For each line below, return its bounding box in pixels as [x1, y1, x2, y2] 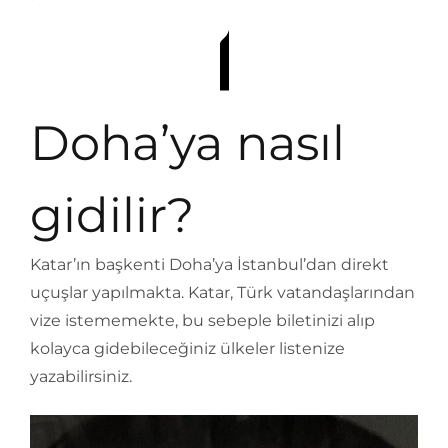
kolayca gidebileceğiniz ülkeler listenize [30, 339, 345, 358]
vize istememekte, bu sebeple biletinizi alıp [30, 311, 375, 330]
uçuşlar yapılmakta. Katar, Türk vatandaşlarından [30, 283, 415, 302]
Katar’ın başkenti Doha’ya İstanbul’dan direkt [30, 255, 389, 274]
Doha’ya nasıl [30, 114, 345, 172]
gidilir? [30, 186, 207, 244]
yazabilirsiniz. [30, 367, 132, 386]
